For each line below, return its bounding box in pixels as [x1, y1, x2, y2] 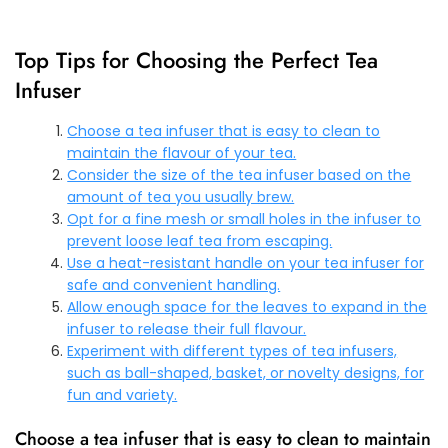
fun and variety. [67, 384, 178, 405]
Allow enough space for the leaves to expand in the [67, 296, 428, 317]
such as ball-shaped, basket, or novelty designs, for [67, 362, 425, 383]
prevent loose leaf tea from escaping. [67, 230, 333, 251]
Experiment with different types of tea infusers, [67, 340, 398, 361]
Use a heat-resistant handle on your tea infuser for [67, 252, 425, 273]
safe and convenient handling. [67, 274, 281, 295]
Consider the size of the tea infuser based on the [67, 164, 412, 185]
